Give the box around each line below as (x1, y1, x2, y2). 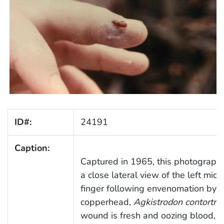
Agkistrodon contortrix (133, 196, 222, 208)
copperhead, (80, 196, 133, 208)
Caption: (14, 142, 49, 154)
